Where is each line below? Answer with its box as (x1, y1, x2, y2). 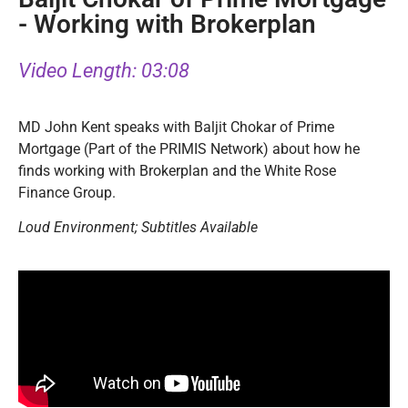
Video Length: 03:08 (18, 58, 189, 82)
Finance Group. (18, 184, 116, 202)
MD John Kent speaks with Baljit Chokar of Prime (18, 118, 334, 137)
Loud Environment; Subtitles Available (18, 219, 258, 237)
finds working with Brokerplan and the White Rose (18, 162, 336, 180)
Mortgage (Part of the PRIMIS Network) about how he (18, 140, 360, 158)
